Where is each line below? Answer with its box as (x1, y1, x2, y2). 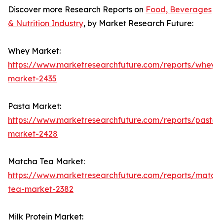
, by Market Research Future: (83, 18, 193, 29)
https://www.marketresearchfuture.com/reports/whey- (8, 60, 219, 70)
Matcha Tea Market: (8, 156, 85, 167)
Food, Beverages (146, 4, 212, 15)
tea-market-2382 (8, 184, 74, 194)
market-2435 (8, 74, 57, 84)
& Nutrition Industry (8, 18, 83, 29)
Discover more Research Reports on (8, 4, 146, 15)
